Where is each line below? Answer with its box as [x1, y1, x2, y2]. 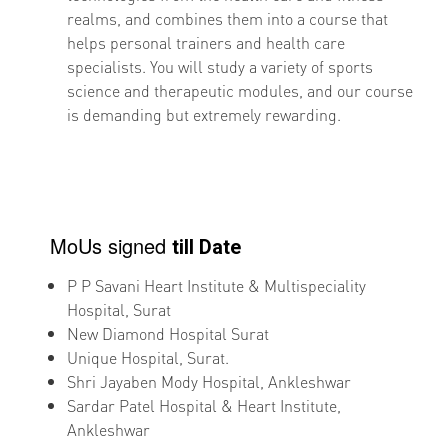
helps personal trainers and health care [67, 32, 346, 54]
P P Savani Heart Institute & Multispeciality [67, 275, 367, 297]
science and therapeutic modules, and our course [67, 80, 414, 102]
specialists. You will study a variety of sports [67, 56, 374, 78]
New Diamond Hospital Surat [67, 323, 270, 345]
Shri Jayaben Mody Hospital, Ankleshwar [67, 371, 352, 393]
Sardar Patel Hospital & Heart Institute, [67, 395, 342, 417]
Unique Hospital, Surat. [67, 347, 230, 369]
